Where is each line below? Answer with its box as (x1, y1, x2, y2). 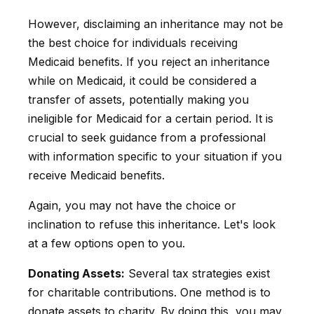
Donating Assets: (28, 266, 125, 280)
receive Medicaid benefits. (28, 168, 165, 182)
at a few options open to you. (28, 235, 185, 250)
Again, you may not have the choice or (28, 198, 236, 212)
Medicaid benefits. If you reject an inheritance (28, 54, 270, 69)
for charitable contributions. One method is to (28, 285, 271, 299)
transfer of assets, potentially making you (28, 92, 249, 107)
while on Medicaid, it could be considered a (28, 73, 257, 88)
